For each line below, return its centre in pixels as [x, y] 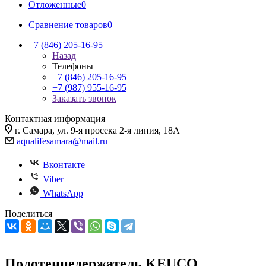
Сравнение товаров [68, 25]
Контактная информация [55, 118]
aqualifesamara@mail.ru [62, 141]
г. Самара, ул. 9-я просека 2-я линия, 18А [97, 130]
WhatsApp [63, 193]
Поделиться [28, 213]
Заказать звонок [84, 98]
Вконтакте [64, 165]
